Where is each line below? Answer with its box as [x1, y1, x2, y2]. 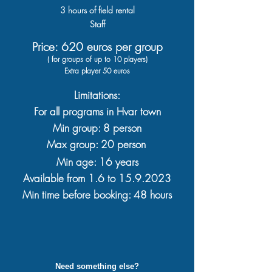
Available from [23, 171, 88, 185]
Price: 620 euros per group [32, 39, 163, 55]
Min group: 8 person [53, 121, 141, 135]
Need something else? [55, 262, 139, 271]
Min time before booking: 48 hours [22, 188, 172, 202]
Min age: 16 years [56, 155, 138, 169]
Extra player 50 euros [64, 66, 130, 76]
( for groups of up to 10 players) [47, 54, 148, 64]
